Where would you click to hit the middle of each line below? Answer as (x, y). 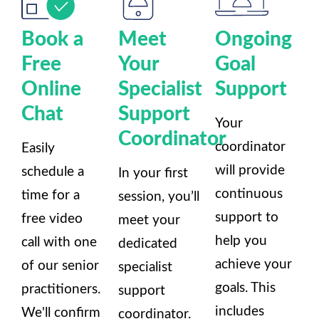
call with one (59, 242)
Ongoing (253, 37)
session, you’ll (159, 197)
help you (241, 241)
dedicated (148, 244)
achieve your (253, 264)
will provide (250, 170)
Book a (52, 37)
